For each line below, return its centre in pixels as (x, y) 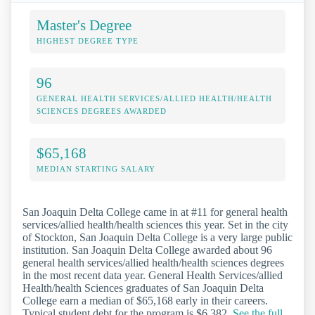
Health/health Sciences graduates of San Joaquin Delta (143, 288)
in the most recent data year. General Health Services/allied (153, 275)
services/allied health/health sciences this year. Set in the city (155, 224)
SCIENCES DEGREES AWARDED (102, 111)
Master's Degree (84, 25)
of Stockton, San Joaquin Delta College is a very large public (157, 237)
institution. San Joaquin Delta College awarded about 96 (147, 250)
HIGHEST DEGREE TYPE (88, 40)
